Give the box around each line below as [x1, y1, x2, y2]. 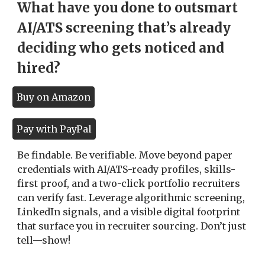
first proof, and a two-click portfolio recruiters [17, 177, 241, 189]
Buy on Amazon [17, 91, 91, 104]
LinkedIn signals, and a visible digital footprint [17, 205, 241, 218]
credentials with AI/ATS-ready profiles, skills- [17, 163, 236, 175]
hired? [17, 60, 61, 77]
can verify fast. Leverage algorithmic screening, [17, 191, 245, 203]
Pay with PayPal [17, 122, 92, 135]
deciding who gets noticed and [17, 40, 225, 57]
